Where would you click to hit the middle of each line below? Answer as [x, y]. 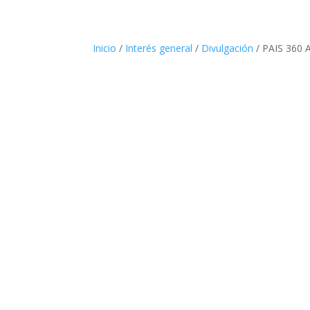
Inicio [105, 48]
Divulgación [228, 48]
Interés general [159, 48]
